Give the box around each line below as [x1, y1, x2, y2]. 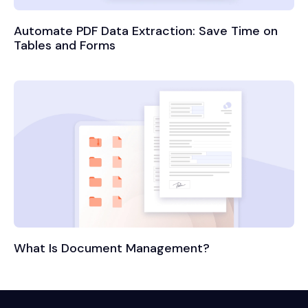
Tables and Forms [14, 37, 115, 54]
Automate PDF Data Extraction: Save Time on [14, 23, 278, 40]
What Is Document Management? [14, 239, 210, 256]
